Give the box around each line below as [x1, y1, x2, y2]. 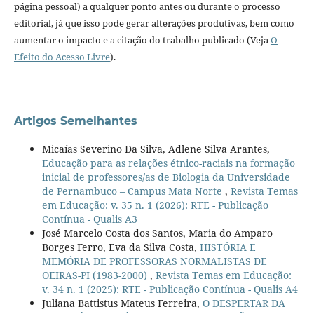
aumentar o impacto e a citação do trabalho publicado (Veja [13, 33, 271, 46]
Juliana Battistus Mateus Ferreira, [41, 296, 203, 310]
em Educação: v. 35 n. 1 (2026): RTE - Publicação [41, 198, 268, 212]
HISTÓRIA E [199, 240, 256, 254]
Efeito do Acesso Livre [13, 50, 110, 63]
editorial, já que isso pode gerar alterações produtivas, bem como [13, 16, 294, 29]
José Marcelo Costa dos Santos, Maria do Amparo [41, 226, 273, 240]
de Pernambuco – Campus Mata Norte [41, 184, 225, 198]
